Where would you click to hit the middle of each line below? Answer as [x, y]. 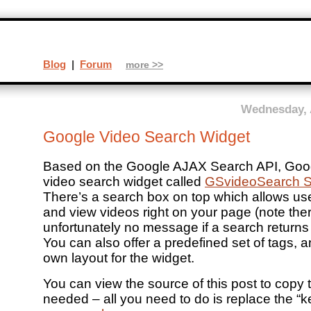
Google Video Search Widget [146, 137]
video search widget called [124, 182]
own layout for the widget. [119, 258]
